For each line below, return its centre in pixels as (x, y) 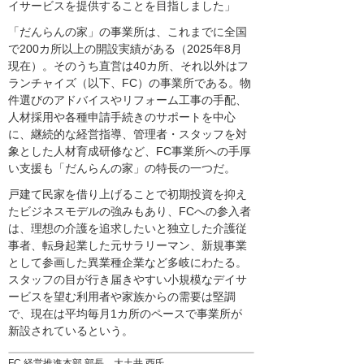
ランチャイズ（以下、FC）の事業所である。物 (130, 82)
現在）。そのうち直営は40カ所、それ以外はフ (128, 65)
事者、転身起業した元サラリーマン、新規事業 (128, 245)
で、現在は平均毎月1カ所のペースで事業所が (125, 313)
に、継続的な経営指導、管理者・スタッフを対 (128, 134)
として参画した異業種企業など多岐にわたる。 (128, 262)
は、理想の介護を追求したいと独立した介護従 (128, 228)
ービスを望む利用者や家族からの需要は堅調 (122, 296)
